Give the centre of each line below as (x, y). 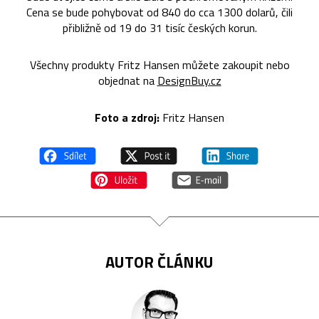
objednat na (127, 81)
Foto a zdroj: (127, 118)
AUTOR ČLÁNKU (159, 262)
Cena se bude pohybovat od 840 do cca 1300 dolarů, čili (159, 12)
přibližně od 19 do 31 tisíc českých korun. (159, 28)
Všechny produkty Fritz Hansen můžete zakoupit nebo (159, 65)
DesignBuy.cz (189, 81)
